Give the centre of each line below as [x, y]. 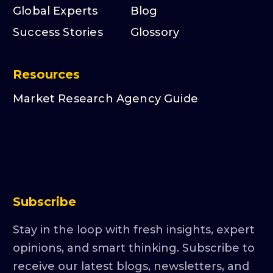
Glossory [155, 32]
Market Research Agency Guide [106, 98]
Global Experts [55, 11]
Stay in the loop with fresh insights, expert [134, 229]
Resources [46, 74]
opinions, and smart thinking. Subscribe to [134, 248]
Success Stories [58, 32]
